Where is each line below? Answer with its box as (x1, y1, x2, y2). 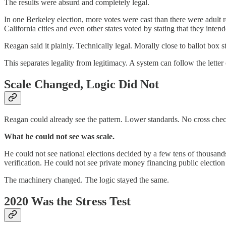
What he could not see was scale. (4, 132, 115, 141)
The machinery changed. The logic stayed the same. (4, 175, 169, 184)
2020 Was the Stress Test (4, 194, 131, 208)
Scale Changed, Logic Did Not (4, 78, 159, 91)
